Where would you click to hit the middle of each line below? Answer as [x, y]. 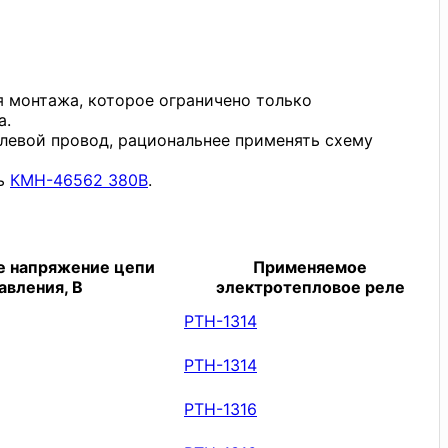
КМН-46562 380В [79, 179]
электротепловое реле [310, 286]
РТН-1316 [220, 408]
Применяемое [310, 266]
